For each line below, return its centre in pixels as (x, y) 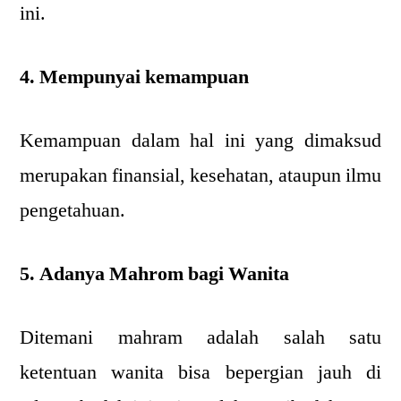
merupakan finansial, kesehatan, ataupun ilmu (200, 175)
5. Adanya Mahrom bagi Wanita (154, 274)
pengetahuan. (73, 210)
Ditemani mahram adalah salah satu (200, 337)
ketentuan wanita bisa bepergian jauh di (200, 372)
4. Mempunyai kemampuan (134, 77)
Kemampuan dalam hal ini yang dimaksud (200, 141)
